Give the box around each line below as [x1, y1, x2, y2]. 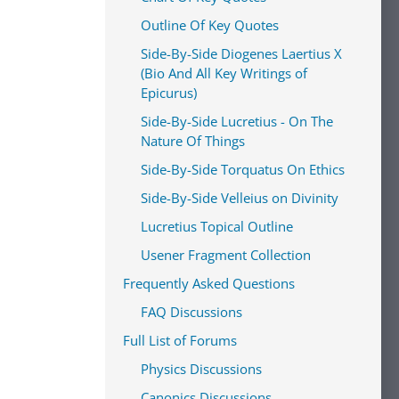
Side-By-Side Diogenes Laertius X [141, 45, 342, 62]
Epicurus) [141, 84, 197, 102]
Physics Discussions [141, 360, 262, 378]
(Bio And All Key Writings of [141, 64, 307, 82]
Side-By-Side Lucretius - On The [141, 112, 333, 130]
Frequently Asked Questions [123, 274, 295, 292]
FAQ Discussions [141, 303, 242, 321]
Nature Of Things [141, 132, 245, 150]
